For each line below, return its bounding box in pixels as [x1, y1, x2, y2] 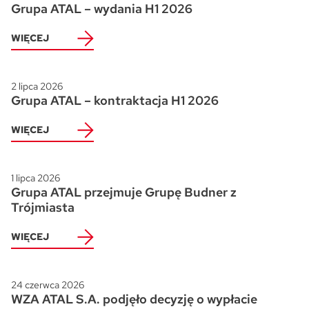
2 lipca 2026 [11, 80, 63, 93]
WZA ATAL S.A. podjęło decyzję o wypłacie [11, 291, 257, 308]
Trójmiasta [11, 199, 74, 216]
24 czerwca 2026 [11, 279, 84, 292]
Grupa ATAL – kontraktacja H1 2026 [11, 92, 219, 109]
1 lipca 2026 [11, 172, 60, 185]
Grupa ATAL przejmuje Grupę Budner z [11, 184, 237, 201]
